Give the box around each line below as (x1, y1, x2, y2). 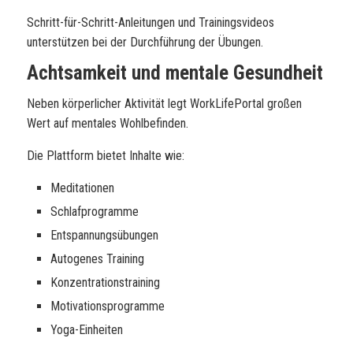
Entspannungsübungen (50, 228, 158, 243)
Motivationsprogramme (50, 299, 165, 314)
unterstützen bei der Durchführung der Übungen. (27, 35, 263, 50)
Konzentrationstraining (50, 275, 160, 290)
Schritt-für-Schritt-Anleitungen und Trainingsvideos (27, 15, 274, 30)
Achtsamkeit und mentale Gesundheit (27, 61, 323, 84)
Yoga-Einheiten (50, 322, 123, 337)
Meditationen (50, 180, 114, 195)
